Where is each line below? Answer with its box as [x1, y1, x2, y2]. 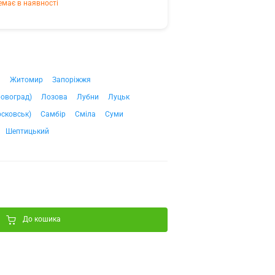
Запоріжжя [52, 76, 91, 84]
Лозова [41, 93, 68, 101]
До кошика [23, 215, 61, 224]
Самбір [41, 110, 66, 118]
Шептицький [6, 127, 49, 136]
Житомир [10, 76, 43, 84]
